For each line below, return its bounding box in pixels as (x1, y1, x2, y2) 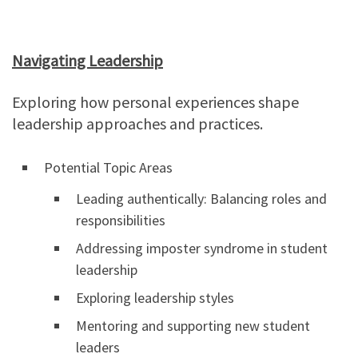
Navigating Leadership (12, 50, 163, 71)
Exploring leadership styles (76, 288, 234, 308)
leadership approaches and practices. (12, 113, 263, 134)
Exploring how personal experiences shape (12, 92, 299, 113)
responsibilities (76, 211, 165, 230)
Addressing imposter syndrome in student (76, 239, 328, 258)
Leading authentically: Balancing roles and (76, 189, 327, 209)
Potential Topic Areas (44, 158, 173, 177)
